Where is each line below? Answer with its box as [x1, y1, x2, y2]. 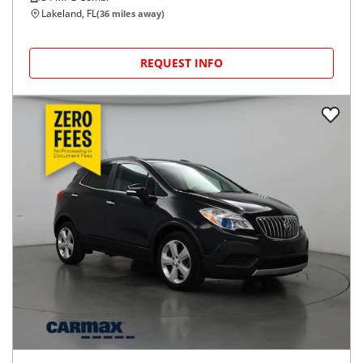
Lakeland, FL [41, 6, 96, 20]
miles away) [109, 7, 164, 19]
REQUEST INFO [140, 55, 223, 70]
